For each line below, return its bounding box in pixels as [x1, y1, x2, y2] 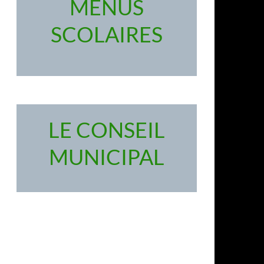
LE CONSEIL [48, 116, 165, 143]
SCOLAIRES [51, 21, 163, 47]
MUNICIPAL [49, 143, 164, 170]
